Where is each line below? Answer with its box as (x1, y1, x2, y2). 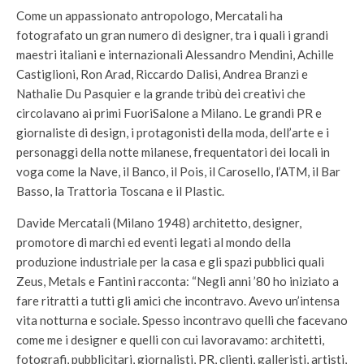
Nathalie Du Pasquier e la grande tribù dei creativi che (16, 86, 305, 101)
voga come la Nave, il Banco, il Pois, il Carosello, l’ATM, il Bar (16, 164, 340, 179)
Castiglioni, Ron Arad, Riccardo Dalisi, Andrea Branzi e (16, 67, 308, 81)
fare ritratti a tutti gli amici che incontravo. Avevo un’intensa (16, 293, 340, 308)
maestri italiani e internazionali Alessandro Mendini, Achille (16, 47, 334, 62)
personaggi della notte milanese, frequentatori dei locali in (16, 145, 330, 159)
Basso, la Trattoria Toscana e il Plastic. (16, 184, 224, 198)
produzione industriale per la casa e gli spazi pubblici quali (16, 254, 324, 269)
